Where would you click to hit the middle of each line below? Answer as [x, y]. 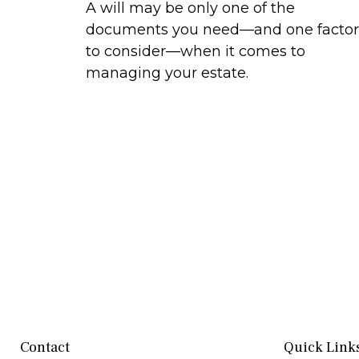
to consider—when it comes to [196, 52]
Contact [45, 347]
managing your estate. [167, 73]
